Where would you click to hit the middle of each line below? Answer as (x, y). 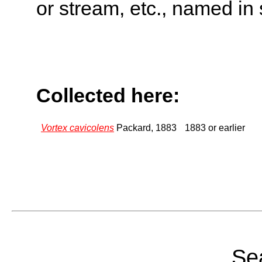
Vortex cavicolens (77, 127)
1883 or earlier (215, 127)
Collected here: (108, 96)
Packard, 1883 (145, 127)
